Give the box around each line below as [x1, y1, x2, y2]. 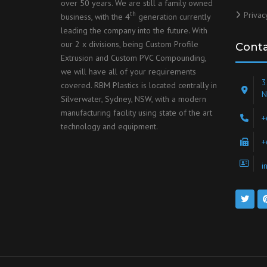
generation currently [136, 11, 210, 22]
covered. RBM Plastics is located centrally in [61, 79, 217, 91]
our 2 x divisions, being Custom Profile [61, 38, 198, 49]
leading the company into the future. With [61, 24, 207, 36]
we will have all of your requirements [61, 66, 196, 77]
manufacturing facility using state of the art [61, 107, 212, 118]
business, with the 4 [61, 11, 130, 22]
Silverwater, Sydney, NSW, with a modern [61, 93, 206, 104]
